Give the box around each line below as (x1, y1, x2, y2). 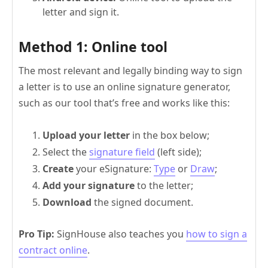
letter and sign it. (42, 5, 119, 19)
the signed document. (92, 195, 193, 209)
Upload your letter (42, 128, 130, 142)
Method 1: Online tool (19, 36, 167, 56)
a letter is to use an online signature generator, (19, 80, 230, 93)
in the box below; (130, 128, 209, 142)
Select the (42, 145, 89, 159)
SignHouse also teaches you (54, 227, 186, 240)
